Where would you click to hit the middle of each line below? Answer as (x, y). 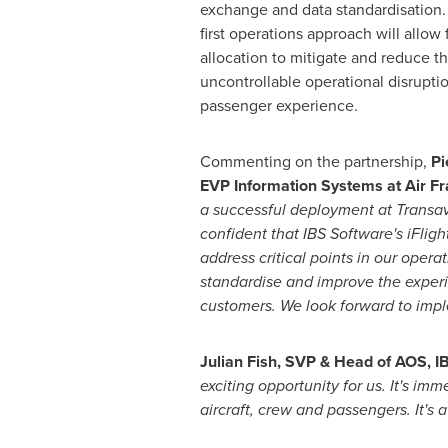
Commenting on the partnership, (315, 161)
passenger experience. (278, 105)
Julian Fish (238, 361)
